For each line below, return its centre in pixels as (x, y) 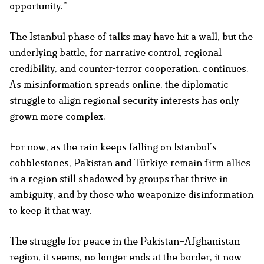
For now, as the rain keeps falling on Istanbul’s (113, 147)
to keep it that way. (51, 211)
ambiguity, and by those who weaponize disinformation (131, 195)
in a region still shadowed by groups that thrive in (119, 179)
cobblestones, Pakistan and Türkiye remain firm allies (130, 163)
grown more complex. (57, 116)
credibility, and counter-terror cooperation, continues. (129, 69)
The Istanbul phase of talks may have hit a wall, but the (131, 37)
